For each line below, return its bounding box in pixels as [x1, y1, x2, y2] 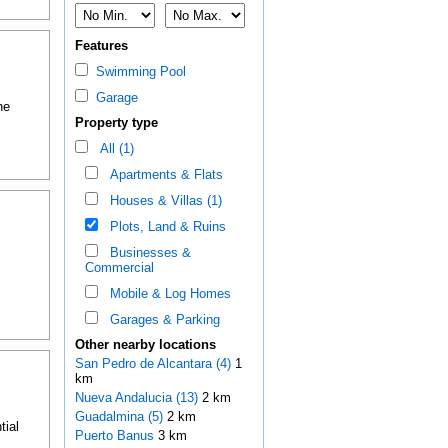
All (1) [91, 141, 134, 157]
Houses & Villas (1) [101, 193, 222, 209]
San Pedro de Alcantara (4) [74, 356, 231, 372]
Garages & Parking [101, 312, 220, 328]
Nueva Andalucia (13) [74, 390, 198, 406]
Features [74, 38, 128, 54]
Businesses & [101, 245, 191, 261]
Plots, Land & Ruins [101, 219, 226, 235]
